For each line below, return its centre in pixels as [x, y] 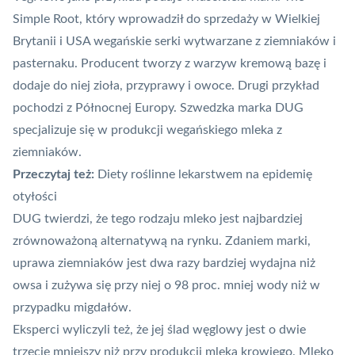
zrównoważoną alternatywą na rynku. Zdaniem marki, [162, 241]
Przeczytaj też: [53, 175]
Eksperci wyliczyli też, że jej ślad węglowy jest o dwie [159, 330]
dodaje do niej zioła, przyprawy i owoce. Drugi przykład [166, 86]
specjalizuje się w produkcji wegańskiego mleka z [147, 130]
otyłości [35, 197]
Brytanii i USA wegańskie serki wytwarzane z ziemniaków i [174, 42]
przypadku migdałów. [72, 308]
